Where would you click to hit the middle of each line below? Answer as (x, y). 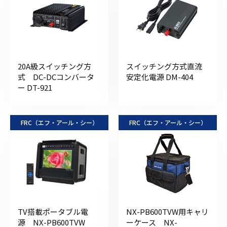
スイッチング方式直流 (164, 66)
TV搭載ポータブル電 (53, 211)
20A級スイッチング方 (54, 66)
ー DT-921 (35, 87)
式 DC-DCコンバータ (56, 77)
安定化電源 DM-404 (160, 77)
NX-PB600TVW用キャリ (167, 211)
